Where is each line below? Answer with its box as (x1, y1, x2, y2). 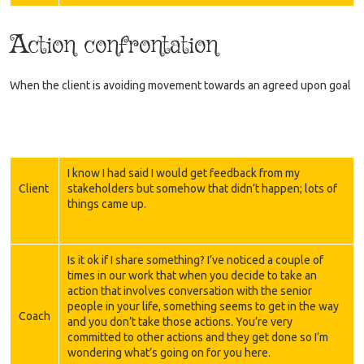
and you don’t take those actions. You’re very (67, 314, 292, 328)
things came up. (67, 197, 146, 210)
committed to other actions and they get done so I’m (67, 330, 328, 344)
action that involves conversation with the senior (67, 284, 312, 297)
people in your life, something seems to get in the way (67, 299, 339, 313)
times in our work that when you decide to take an (67, 268, 317, 282)
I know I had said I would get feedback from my (67, 166, 300, 180)
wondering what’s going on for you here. (67, 345, 271, 359)
